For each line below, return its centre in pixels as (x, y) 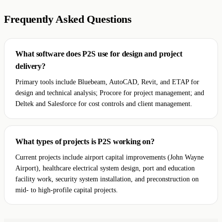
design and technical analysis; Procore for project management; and (110, 93)
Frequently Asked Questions (68, 19)
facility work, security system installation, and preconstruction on (107, 179)
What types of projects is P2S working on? (85, 141)
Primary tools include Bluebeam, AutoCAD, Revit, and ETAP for (108, 82)
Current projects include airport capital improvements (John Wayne (110, 157)
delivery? (30, 66)
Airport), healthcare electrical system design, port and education (105, 168)
